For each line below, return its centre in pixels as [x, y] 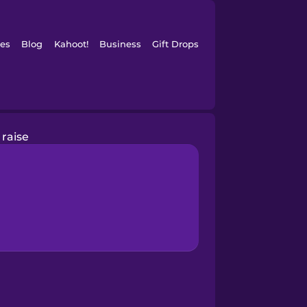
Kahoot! [71, 44]
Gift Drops [176, 44]
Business [120, 44]
